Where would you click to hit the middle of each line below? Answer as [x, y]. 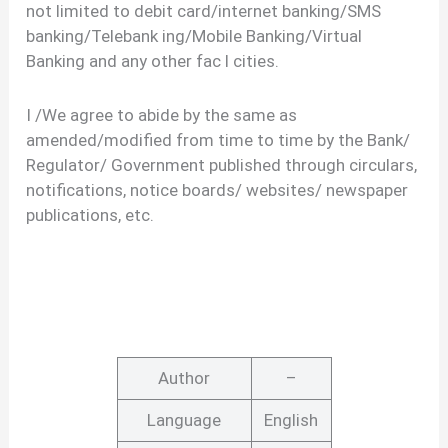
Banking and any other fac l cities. [153, 61]
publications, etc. [90, 215]
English [291, 420]
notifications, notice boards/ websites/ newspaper [217, 190]
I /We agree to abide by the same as [162, 115]
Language [184, 420]
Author [184, 378]
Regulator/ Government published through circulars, [222, 165]
